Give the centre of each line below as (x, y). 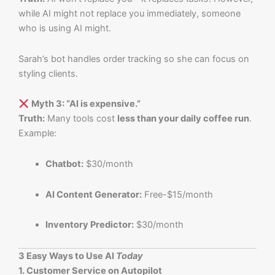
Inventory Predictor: (89, 225)
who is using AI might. (65, 29)
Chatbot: (64, 164)
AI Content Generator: (93, 194)
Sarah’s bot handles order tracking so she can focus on (134, 59)
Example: (37, 134)
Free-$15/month (177, 194)
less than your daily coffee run (183, 119)
